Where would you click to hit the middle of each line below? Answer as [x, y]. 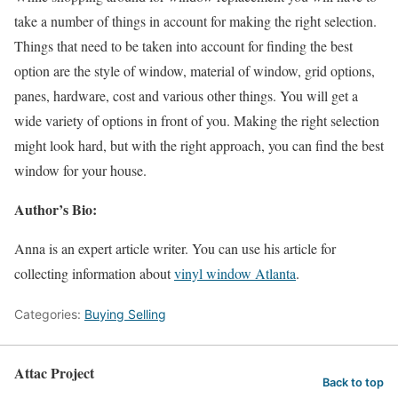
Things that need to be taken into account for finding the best [183, 46]
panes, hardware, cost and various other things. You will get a [186, 96]
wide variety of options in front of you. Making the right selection [197, 121]
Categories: [49, 314]
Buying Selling [125, 314]
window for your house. [80, 171]
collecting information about [94, 274]
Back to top [353, 383]
